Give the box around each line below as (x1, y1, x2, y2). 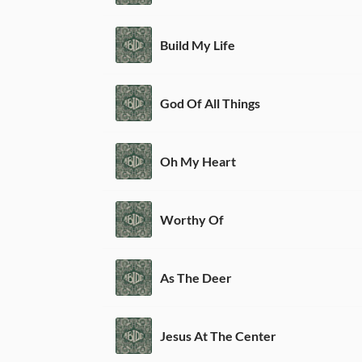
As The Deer (160, 269, 232, 285)
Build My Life (160, 36, 235, 53)
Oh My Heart (160, 153, 236, 169)
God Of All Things (160, 95, 260, 111)
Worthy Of (160, 211, 224, 227)
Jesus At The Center (160, 327, 276, 343)
